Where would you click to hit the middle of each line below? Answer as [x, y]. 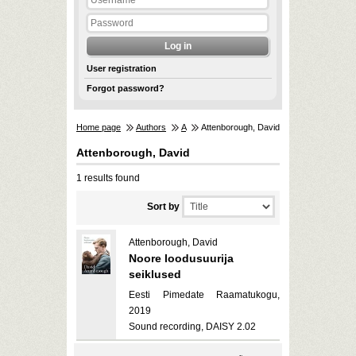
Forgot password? [125, 88]
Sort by [163, 207]
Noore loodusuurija [181, 258]
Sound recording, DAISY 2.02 [192, 327]
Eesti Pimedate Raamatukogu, [204, 295]
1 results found [108, 178]
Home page [99, 127]
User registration [121, 68]
